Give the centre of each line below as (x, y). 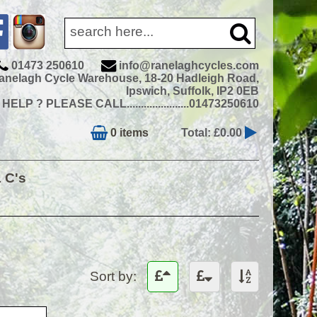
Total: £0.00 (213, 133)
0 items (128, 133)
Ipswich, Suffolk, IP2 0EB (192, 91)
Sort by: (113, 276)
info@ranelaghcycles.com (189, 65)
